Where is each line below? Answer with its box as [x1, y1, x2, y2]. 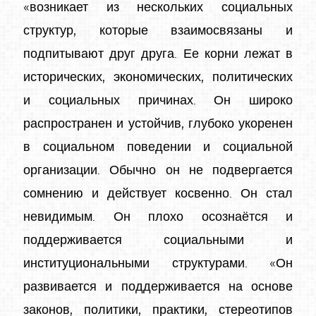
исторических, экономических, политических [23, 71, 293, 84]
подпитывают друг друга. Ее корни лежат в [23, 47, 293, 61]
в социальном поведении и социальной [23, 140, 293, 154]
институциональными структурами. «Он [23, 257, 293, 270]
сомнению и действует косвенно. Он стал [23, 187, 293, 200]
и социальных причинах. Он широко [23, 94, 293, 107]
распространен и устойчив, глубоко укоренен [23, 117, 293, 130]
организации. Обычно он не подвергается [23, 164, 293, 177]
